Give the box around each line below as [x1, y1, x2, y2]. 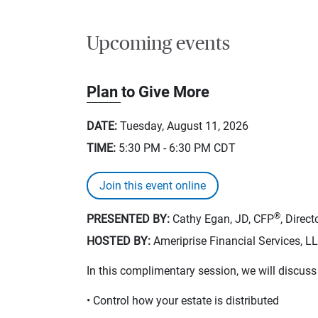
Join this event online [99, 178, 206, 192]
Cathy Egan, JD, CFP [170, 212, 274, 226]
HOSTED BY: [87, 234, 150, 248]
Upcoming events [87, 33, 230, 53]
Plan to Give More [87, 82, 209, 101]
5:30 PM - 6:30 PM [119, 141, 211, 155]
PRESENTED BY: [87, 212, 170, 226]
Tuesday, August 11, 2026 [120, 119, 248, 133]
